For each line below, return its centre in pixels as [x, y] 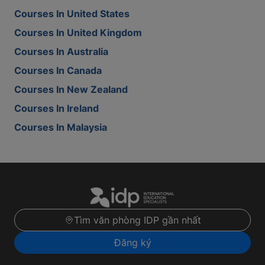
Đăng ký [132, 242]
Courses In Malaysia [61, 127]
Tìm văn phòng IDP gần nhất [137, 220]
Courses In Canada [58, 70]
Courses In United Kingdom [78, 32]
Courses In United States [72, 13]
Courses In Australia [61, 51]
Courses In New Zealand [71, 89]
